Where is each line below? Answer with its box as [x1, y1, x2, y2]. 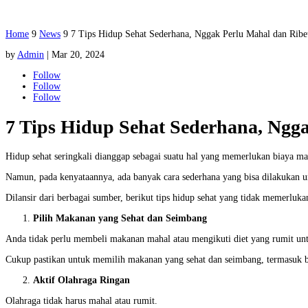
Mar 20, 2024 [52, 49, 104, 60]
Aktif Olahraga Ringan [33, 274, 130, 285]
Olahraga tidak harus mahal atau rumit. [5, 295, 157, 306]
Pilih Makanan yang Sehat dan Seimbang [33, 212, 207, 223]
